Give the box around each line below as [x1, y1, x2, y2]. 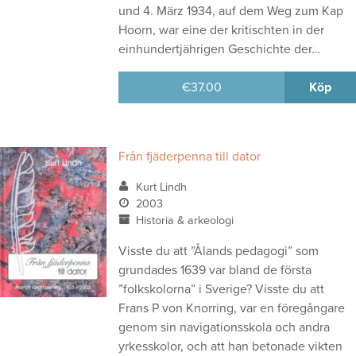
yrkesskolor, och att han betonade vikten [118, 338, 343, 354]
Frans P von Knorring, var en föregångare [118, 300, 346, 316]
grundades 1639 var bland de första [118, 261, 312, 278]
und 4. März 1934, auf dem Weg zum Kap [118, 2, 344, 19]
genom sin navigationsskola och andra [118, 319, 331, 335]
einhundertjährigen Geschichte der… [118, 41, 321, 57]
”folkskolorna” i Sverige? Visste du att [118, 281, 325, 297]
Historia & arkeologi [135, 213, 234, 227]
